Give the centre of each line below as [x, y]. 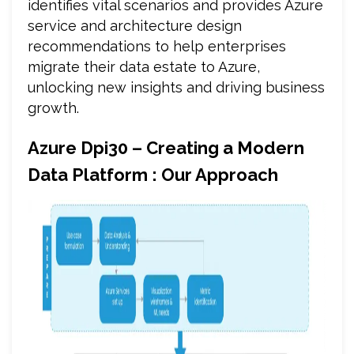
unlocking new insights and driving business [176, 87]
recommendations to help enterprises [157, 46]
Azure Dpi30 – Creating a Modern [166, 147]
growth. [53, 107]
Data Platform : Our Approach [153, 174]
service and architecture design [135, 25]
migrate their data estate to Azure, [144, 66]
